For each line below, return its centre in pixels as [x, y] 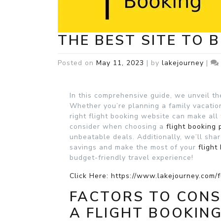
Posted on [77, 63]
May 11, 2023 [120, 63]
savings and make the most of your [134, 147]
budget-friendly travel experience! [131, 157]
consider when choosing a [118, 126]
